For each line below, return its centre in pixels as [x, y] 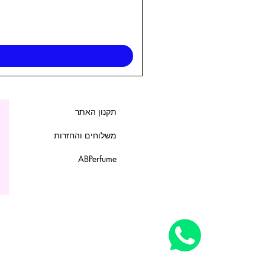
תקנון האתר [96, 112]
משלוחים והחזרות [85, 135]
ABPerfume [97, 159]
